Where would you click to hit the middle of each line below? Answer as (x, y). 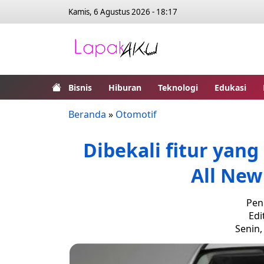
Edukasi (230, 87)
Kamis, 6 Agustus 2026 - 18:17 (123, 12)
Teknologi (178, 87)
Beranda (87, 114)
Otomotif (136, 114)
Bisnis (80, 87)
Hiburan (125, 87)
